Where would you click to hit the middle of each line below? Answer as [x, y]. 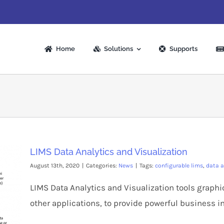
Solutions [119, 49]
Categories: [102, 165]
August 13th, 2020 [55, 165]
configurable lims [179, 165]
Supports [183, 49]
